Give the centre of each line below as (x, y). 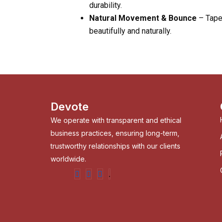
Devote (70, 107)
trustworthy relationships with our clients (115, 146)
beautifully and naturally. (130, 31)
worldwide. (68, 159)
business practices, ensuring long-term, (115, 133)
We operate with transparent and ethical (116, 120)
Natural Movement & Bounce (143, 18)
